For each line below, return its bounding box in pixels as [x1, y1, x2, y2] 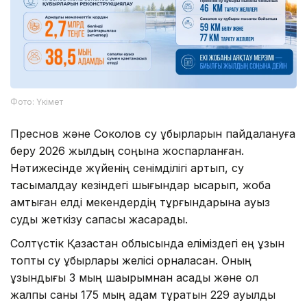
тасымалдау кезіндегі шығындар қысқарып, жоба [10, 177, 271, 192]
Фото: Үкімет [10, 96, 63, 107]
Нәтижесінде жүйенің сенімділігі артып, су [10, 160, 244, 175]
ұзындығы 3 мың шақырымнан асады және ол [10, 270, 258, 284]
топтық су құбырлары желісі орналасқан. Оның [10, 253, 251, 267]
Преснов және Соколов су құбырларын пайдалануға [10, 126, 295, 140]
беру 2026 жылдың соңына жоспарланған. [10, 143, 244, 158]
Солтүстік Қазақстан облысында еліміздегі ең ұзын [10, 236, 284, 250]
